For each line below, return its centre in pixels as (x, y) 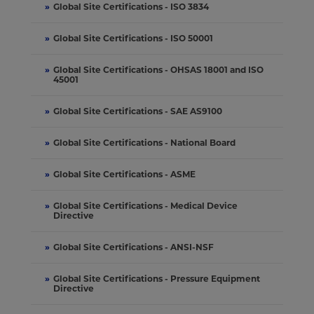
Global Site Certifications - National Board (145, 142)
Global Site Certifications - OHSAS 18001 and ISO (159, 69)
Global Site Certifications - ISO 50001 (134, 38)
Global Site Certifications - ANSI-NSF (134, 247)
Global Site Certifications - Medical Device (146, 205)
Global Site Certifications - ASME (125, 174)
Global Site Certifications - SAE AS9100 (138, 111)
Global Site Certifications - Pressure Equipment (157, 278)
